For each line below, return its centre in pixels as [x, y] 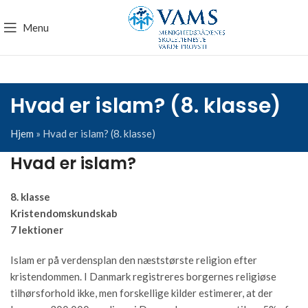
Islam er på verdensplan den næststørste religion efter [134, 260]
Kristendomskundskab [64, 213]
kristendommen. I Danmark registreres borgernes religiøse [143, 276]
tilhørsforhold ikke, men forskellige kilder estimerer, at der [142, 293]
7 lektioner [37, 230]
